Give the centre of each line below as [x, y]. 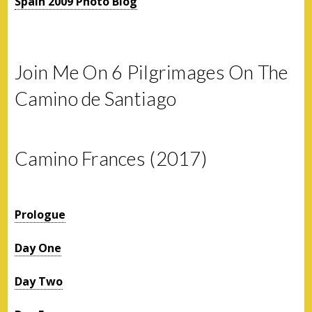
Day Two [39, 281]
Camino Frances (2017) [111, 158]
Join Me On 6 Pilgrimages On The [151, 72]
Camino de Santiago [96, 98]
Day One [38, 248]
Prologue [40, 214]
